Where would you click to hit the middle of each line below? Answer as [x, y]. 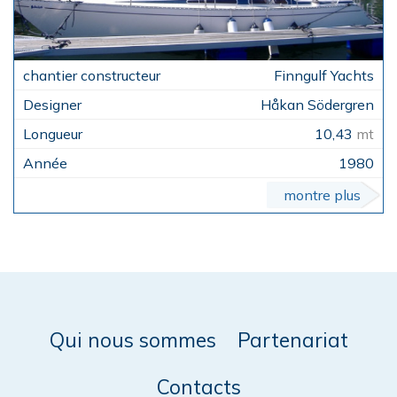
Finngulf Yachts [324, 76]
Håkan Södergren [317, 105]
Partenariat [292, 340]
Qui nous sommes [132, 340]
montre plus [322, 195]
